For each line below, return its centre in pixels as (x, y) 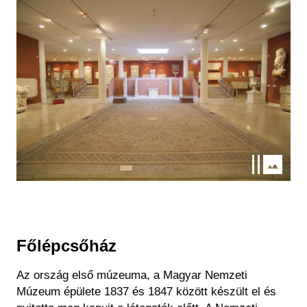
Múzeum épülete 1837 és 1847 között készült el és (146, 291)
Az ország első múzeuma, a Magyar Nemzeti (132, 275)
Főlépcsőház (66, 245)
